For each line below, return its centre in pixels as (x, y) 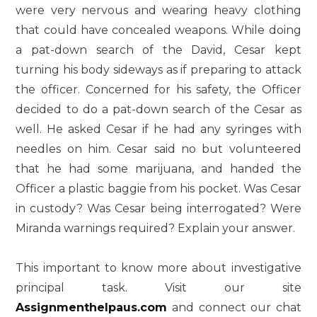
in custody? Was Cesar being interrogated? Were (158, 208)
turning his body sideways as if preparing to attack (158, 69)
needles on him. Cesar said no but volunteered (158, 149)
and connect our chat (234, 307)
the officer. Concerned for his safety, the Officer (158, 89)
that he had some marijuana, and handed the (158, 168)
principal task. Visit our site (158, 287)
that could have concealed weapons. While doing (158, 30)
